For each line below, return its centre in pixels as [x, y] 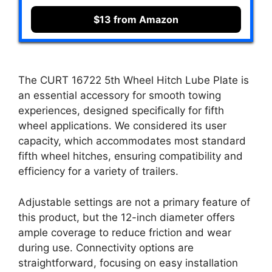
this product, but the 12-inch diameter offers [127, 217]
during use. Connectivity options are [106, 247]
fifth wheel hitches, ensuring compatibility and [131, 156]
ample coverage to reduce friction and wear [125, 232]
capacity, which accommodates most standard [132, 141]
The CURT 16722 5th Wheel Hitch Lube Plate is [134, 80]
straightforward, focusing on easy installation [128, 263]
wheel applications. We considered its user [122, 126]
